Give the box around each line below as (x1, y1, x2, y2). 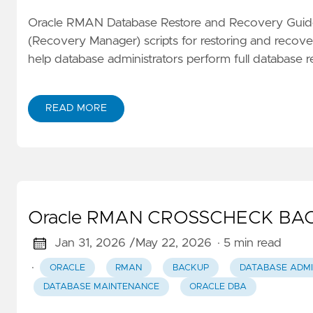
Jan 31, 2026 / (54, 237, 136, 250)
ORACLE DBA (189, 282, 247, 291)
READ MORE (45, 103, 107, 114)
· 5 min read (217, 237, 282, 250)
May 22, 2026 (135, 237, 212, 250)
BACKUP (172, 263, 209, 272)
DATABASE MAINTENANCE (43, 282, 159, 291)
